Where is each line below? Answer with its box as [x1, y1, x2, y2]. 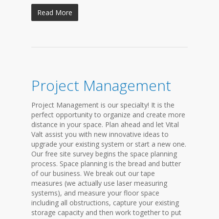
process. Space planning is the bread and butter [31, 159, 181, 168]
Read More [37, 8, 72, 17]
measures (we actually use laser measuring [31, 178, 167, 188]
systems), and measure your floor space [31, 188, 159, 197]
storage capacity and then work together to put [31, 208, 181, 217]
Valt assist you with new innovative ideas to [31, 130, 169, 139]
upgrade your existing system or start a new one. [31, 139, 186, 149]
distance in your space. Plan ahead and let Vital [31, 120, 179, 129]
